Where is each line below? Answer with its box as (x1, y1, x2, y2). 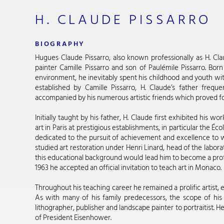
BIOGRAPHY (34, 37, 85, 49)
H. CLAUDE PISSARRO (34, 8, 211, 31)
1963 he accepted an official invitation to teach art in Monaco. (34, 161, 221, 174)
